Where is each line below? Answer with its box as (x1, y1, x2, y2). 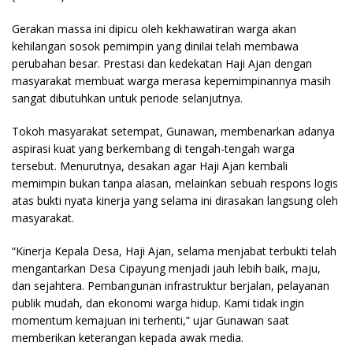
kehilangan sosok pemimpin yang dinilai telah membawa (12, 38, 299, 54)
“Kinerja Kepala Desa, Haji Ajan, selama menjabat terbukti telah (12, 243, 336, 258)
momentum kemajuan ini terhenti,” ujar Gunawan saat (12, 312, 289, 328)
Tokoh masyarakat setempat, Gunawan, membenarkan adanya (12, 123, 335, 139)
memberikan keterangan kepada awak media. (12, 329, 243, 345)
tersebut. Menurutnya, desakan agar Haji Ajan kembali (12, 158, 288, 173)
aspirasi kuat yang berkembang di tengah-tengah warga (12, 140, 295, 156)
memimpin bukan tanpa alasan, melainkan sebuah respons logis (12, 175, 338, 191)
